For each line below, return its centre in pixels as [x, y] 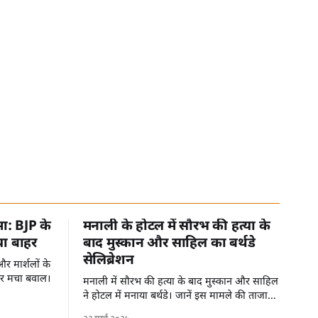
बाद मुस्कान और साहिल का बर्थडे [169, 244]
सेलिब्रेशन [108, 261]
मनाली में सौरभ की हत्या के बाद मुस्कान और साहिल [180, 282]
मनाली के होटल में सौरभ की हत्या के [176, 227]
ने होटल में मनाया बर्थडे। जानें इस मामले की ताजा [175, 296]
